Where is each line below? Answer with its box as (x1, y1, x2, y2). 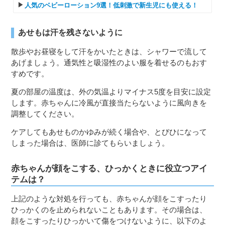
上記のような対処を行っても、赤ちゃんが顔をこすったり (11, 194, 207, 203)
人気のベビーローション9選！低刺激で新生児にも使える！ (25, 2, 198, 10)
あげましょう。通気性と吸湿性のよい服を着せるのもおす (11, 58, 207, 67)
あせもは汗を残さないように (18, 28, 123, 37)
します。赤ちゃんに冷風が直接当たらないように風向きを (11, 98, 207, 107)
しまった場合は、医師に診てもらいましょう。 (11, 139, 170, 148)
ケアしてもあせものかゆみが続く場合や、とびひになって (11, 128, 207, 137)
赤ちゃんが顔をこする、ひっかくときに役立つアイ (11, 164, 208, 173)
